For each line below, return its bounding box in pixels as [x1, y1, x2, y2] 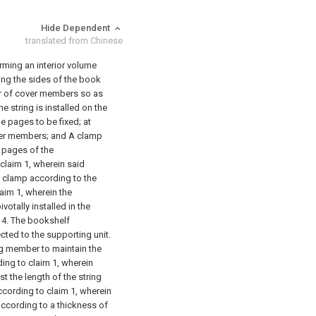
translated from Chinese [25, 35, 123, 46]
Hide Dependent [41, 23, 112, 33]
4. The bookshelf [1, 215, 70, 226]
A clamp [68, 130, 102, 141]
